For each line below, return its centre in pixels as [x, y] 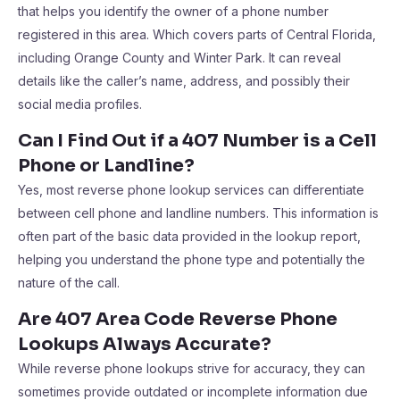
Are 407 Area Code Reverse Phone [178, 319]
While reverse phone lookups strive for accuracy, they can [192, 368]
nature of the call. [69, 283]
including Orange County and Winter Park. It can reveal [179, 58]
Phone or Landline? [106, 166]
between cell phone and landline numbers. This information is [198, 213]
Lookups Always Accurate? [145, 344]
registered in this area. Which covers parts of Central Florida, [197, 34]
